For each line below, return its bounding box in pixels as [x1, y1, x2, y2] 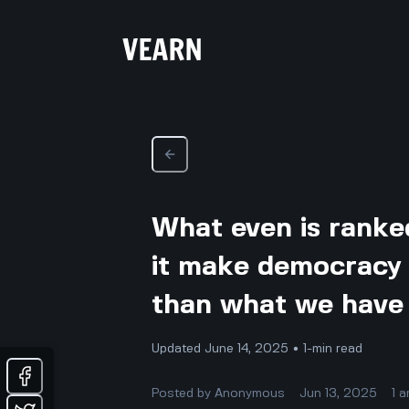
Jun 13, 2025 [299, 386, 378, 400]
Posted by [152, 386, 215, 400]
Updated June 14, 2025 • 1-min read [152, 341, 363, 355]
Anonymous [215, 386, 286, 400]
